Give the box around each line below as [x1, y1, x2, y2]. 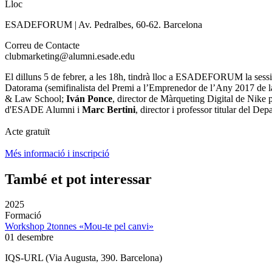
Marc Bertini [82, 104, 135, 115]
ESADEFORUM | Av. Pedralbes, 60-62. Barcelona [5, 19, 202, 30]
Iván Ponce [66, 93, 112, 104]
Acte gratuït [5, 126, 50, 137]
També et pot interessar [5, 171, 152, 187]
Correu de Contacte [5, 39, 80, 50]
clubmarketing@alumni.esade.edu [5, 50, 135, 61]
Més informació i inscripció [5, 148, 109, 158]
